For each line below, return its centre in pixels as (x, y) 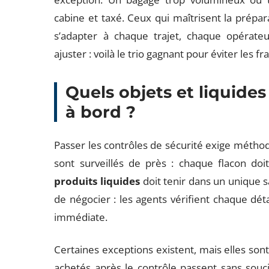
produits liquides (97, 181)
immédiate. (81, 217)
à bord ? (101, 112)
